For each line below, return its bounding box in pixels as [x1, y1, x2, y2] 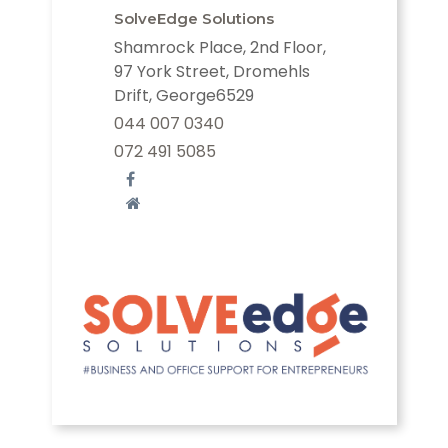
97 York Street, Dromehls [114, 60, 310, 84]
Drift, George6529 [114, 84, 254, 108]
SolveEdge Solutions [114, 9, 274, 29]
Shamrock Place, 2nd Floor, [114, 36, 326, 60]
